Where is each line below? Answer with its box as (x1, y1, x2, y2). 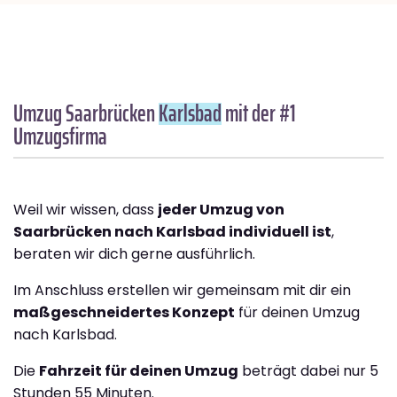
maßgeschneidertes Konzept (13, 302, 235, 323)
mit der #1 (222, 95, 296, 132)
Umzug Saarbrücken (13, 95, 159, 132)
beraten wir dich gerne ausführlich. (13, 244, 255, 265)
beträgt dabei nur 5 (238, 361, 378, 382)
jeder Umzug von (158, 199, 284, 221)
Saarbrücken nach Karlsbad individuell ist (13, 222, 331, 243)
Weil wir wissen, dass (13, 199, 158, 221)
